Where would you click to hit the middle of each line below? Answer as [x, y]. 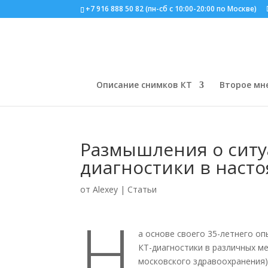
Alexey [106, 189]
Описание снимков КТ [144, 85]
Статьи [142, 189]
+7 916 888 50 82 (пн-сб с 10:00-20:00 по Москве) [171, 9]
